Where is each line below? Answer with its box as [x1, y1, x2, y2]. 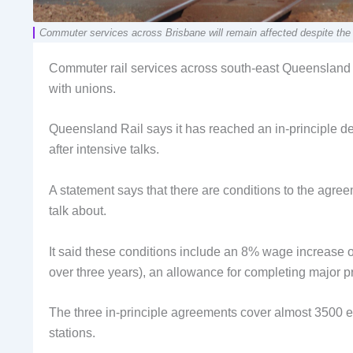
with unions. [49, 81, 116, 95]
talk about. [49, 203, 106, 217]
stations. [49, 326, 95, 340]
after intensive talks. [49, 143, 159, 157]
